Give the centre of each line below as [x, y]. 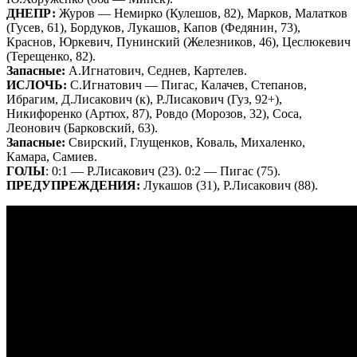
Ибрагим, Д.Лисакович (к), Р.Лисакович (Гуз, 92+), [144, 99]
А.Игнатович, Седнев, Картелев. [156, 70]
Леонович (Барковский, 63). [82, 127]
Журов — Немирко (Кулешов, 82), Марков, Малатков [202, 13]
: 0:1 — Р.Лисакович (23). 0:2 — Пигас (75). [163, 171]
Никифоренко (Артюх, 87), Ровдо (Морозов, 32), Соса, [154, 113]
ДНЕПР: [31, 13]
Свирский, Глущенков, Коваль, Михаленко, [185, 142]
